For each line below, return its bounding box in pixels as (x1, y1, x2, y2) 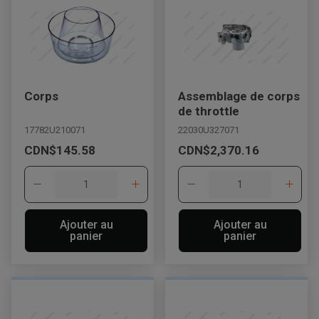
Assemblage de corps (178, 88, 300, 103)
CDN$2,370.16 (178, 143, 259, 158)
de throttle (178, 103, 239, 118)
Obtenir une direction (57, 294, 147, 305)
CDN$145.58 (24, 143, 95, 158)
